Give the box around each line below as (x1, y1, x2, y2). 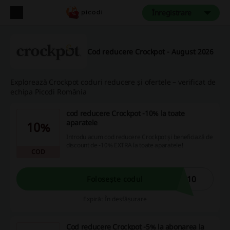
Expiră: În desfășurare (83, 195, 147, 204)
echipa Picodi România (10, 87, 87, 97)
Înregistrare (152, 8, 191, 17)
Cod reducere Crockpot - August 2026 (87, 46, 214, 56)
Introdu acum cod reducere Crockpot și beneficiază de (66, 132, 213, 141)
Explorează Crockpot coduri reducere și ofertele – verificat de (10, 77, 216, 87)
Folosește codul (87, 174, 143, 184)
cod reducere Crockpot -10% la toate (66, 108, 185, 119)
